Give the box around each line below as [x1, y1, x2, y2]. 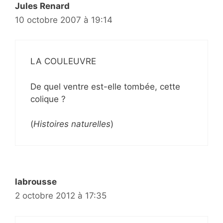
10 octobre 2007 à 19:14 [15, 14, 112, 25]
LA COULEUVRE [30, 56, 96, 67]
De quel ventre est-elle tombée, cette [30, 81, 180, 92]
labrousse [15, 177, 57, 187]
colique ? [30, 94, 66, 104]
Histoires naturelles [33, 119, 111, 129]
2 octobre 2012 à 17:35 [15, 191, 107, 201]
